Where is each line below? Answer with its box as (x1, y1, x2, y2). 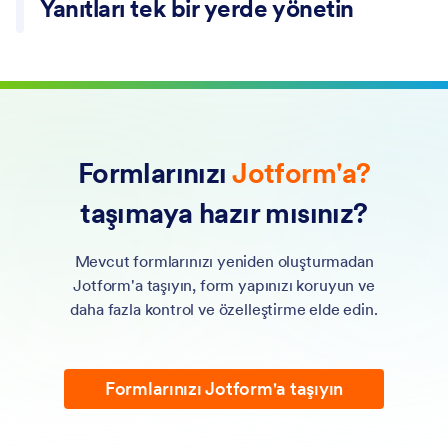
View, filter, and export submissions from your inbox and (16, 34, 412, 55)
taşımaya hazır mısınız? (80, 194, 368, 231)
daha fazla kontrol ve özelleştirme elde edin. (70, 298, 378, 319)
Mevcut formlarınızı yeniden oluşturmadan (74, 250, 374, 271)
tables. (16, 58, 63, 79)
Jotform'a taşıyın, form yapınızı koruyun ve (73, 274, 375, 295)
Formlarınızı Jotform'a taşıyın (104, 376, 344, 400)
